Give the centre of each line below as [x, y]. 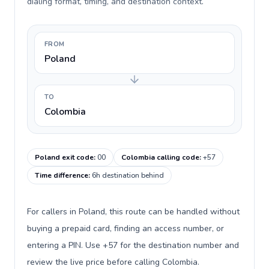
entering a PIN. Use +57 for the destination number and [133, 245]
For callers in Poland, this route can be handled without [133, 212]
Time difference [62, 175]
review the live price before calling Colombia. [113, 262]
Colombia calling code [160, 157]
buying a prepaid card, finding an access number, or [125, 228]
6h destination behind [128, 175]
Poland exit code [64, 157]
